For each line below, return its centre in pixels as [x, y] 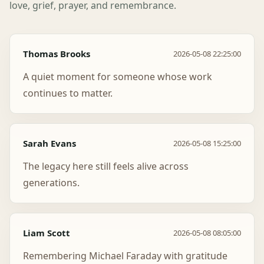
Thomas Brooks [57, 54]
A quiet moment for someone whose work [118, 77]
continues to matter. [68, 93]
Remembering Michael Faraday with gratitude [125, 256]
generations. [51, 183]
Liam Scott [47, 233]
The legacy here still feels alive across [106, 166]
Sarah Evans [49, 143]
